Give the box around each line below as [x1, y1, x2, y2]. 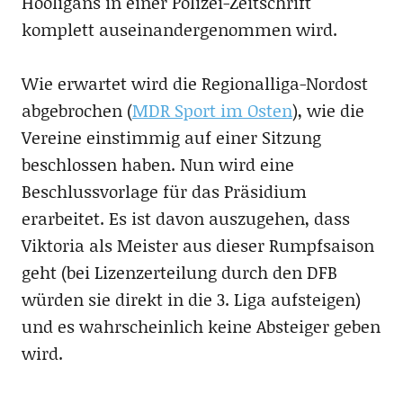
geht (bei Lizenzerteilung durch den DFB [21, 260, 337, 285]
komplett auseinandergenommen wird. [21, 17, 337, 42]
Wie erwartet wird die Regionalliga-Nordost [21, 71, 368, 96]
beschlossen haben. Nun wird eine [21, 152, 294, 177]
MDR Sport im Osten [131, 98, 292, 123]
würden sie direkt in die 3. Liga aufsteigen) [21, 287, 361, 312]
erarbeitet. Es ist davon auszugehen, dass [21, 206, 350, 231]
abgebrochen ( [21, 98, 132, 123]
